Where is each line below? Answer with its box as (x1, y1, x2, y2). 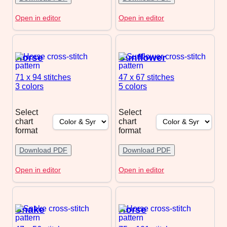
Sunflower (119, 52, 166, 63)
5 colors (119, 82, 147, 91)
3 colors (15, 82, 44, 91)
